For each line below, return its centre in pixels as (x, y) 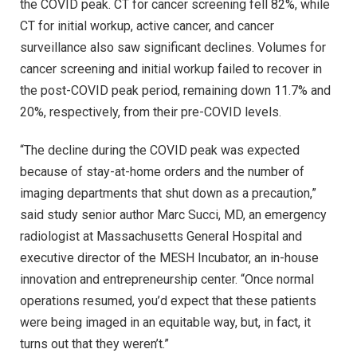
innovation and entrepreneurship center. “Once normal (167, 280)
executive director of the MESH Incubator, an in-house (169, 258)
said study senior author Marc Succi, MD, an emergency (173, 215)
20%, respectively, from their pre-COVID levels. (151, 112)
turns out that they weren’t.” (94, 344)
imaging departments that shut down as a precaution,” (168, 194)
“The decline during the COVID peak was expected (160, 151)
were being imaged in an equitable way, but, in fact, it (165, 323)
